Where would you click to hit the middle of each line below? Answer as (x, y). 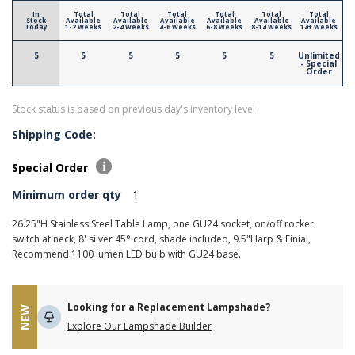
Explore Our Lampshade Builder (139, 326)
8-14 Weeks (272, 27)
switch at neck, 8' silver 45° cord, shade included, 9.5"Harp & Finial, (161, 239)
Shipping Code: (54, 134)
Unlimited (319, 55)
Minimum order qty (67, 195)
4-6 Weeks (177, 27)
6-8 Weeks (225, 27)
